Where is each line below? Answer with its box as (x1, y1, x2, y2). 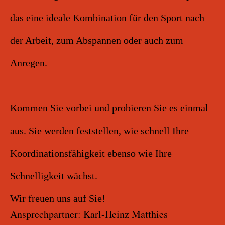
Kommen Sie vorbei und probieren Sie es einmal (10, 102, 208, 114)
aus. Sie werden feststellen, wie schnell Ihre (10, 125, 189, 136)
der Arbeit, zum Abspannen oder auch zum (10, 35, 183, 46)
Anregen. (10, 57, 47, 68)
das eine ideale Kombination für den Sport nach (10, 12, 204, 23)
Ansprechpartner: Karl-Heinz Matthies (10, 207, 168, 221)
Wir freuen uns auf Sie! (10, 193, 105, 204)
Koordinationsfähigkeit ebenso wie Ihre (10, 148, 172, 159)
